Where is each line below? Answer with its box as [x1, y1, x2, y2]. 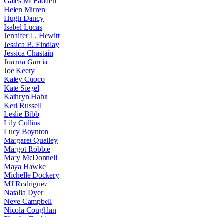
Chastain [25, 49, 53, 57]
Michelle [4, 171, 31, 179]
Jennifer [4, 31, 28, 40]
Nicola [4, 206, 24, 214]
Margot [4, 145, 26, 153]
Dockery [31, 171, 59, 179]
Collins [16, 119, 40, 127]
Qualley [31, 136, 58, 144]
